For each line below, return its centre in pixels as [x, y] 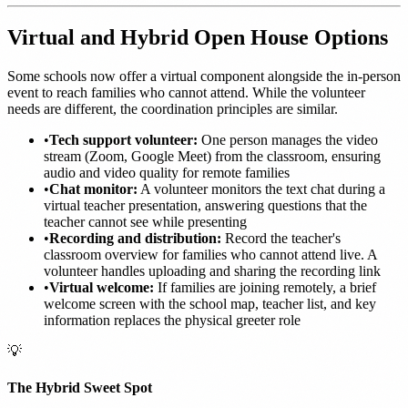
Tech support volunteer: [123, 140]
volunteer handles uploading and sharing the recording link [212, 271]
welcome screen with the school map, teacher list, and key [210, 304]
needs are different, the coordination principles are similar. [173, 109]
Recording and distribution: [135, 239]
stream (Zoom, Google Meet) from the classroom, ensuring [212, 157]
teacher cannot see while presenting [145, 222]
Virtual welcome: [102, 288]
